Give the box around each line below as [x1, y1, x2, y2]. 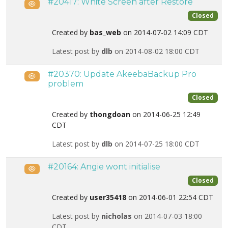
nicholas [101, 211, 132, 221]
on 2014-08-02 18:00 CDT [112, 46, 199, 56]
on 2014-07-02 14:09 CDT [121, 27, 208, 38]
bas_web [90, 27, 121, 38]
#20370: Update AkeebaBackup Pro [48, 69, 196, 79]
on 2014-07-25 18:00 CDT [112, 139, 199, 149]
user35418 [90, 192, 126, 203]
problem [48, 79, 83, 89]
